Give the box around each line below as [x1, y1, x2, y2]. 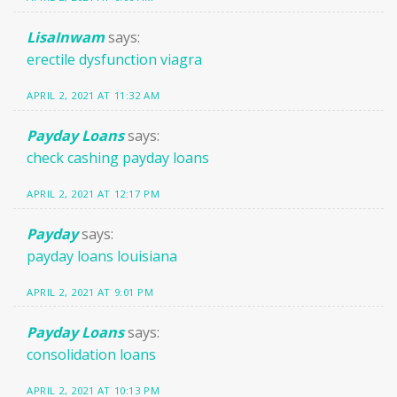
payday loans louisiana [27, 245, 177, 266]
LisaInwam [27, 27, 105, 47]
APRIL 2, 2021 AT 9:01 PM [27, 284, 154, 299]
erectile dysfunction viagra [27, 50, 202, 69]
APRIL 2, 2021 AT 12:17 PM [27, 186, 160, 200]
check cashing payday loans [27, 147, 209, 167]
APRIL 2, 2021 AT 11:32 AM [27, 89, 160, 102]
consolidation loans [27, 344, 156, 364]
